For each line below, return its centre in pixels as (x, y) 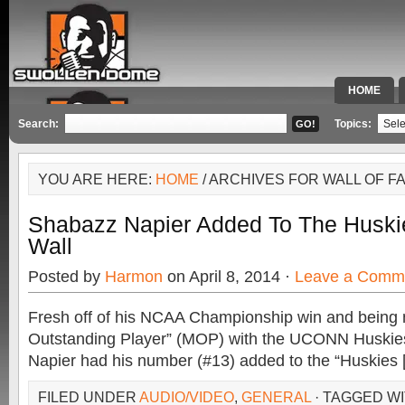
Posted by (66, 277)
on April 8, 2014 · (229, 277)
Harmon (134, 277)
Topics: (354, 124)
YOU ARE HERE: (97, 179)
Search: (38, 124)
